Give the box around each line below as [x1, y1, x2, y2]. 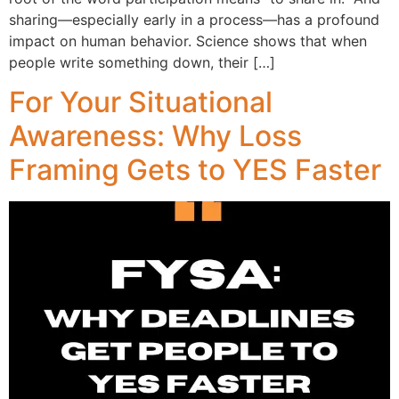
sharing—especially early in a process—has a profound [9, 10, 379, 28]
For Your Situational [9, 85, 273, 120]
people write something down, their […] [9, 53, 275, 71]
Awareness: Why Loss [9, 118, 302, 154]
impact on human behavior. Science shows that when [9, 31, 367, 50]
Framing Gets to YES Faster [9, 152, 381, 188]
